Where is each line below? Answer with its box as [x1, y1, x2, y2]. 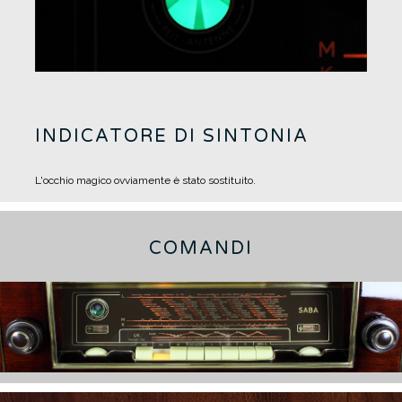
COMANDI [149, 237, 253, 259]
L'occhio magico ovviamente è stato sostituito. [35, 173, 256, 187]
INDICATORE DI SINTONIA [35, 125, 309, 147]
